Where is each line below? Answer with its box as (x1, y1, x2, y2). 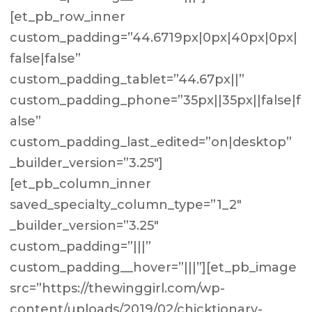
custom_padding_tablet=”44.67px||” (10, 72, 245, 87)
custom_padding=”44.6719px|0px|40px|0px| (10, 30, 298, 45)
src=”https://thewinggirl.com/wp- (10, 281, 226, 296)
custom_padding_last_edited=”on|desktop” (10, 134, 292, 150)
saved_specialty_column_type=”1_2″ (10, 197, 242, 212)
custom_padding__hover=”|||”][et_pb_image (10, 260, 297, 275)
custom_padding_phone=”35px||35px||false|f (10, 93, 302, 108)
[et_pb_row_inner (10, 9, 126, 24)
